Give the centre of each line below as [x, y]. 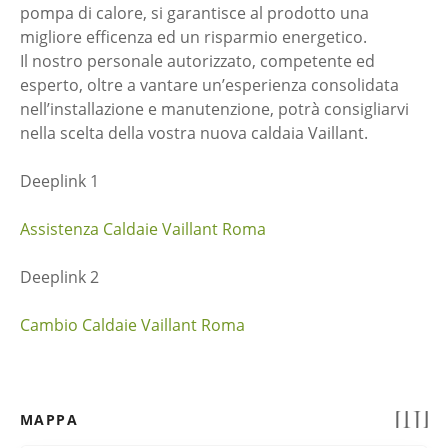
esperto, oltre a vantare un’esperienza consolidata [209, 85]
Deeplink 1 [59, 181]
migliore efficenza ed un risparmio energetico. [193, 37]
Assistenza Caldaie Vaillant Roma [143, 229]
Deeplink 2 [59, 277]
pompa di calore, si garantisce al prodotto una [194, 13]
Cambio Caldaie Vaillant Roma [132, 325]
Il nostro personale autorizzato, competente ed [197, 61]
